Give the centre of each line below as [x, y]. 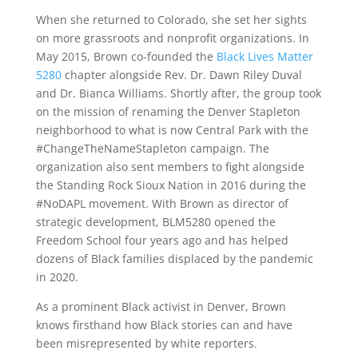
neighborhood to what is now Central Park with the [172, 130]
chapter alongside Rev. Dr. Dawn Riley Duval [181, 75]
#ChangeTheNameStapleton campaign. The [152, 149]
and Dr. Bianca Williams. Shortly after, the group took [178, 93]
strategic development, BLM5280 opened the [155, 222]
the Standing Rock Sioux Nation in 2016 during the [171, 185]
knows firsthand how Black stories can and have [164, 325]
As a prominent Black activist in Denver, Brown [161, 307]
